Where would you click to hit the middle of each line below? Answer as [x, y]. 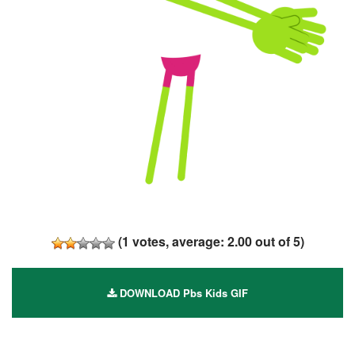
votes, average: [178, 242]
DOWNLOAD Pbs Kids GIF [182, 293]
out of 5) [278, 242]
